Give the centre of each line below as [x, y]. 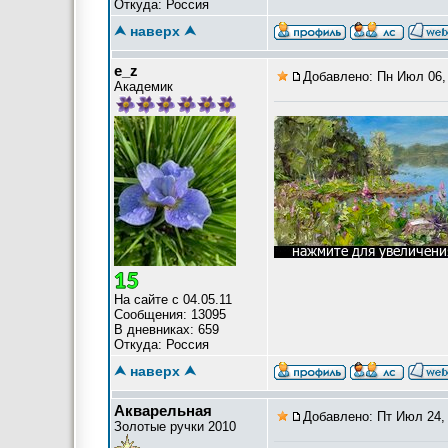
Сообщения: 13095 [170, 314]
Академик [143, 86]
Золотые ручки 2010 [175, 426]
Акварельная [163, 410]
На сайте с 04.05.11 [173, 299]
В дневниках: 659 [166, 329]
